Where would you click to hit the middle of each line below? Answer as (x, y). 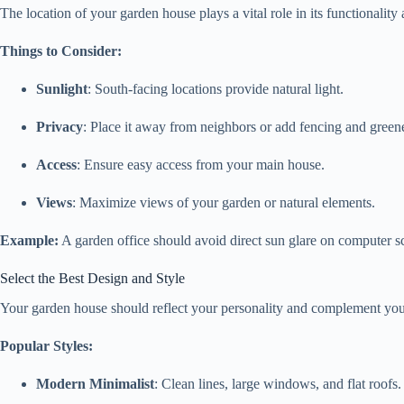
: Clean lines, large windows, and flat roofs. (278, 383)
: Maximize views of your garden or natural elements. (224, 202)
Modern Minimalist (95, 383)
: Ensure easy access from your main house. (201, 164)
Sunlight (62, 88)
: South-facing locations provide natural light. (216, 88)
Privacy (60, 126)
